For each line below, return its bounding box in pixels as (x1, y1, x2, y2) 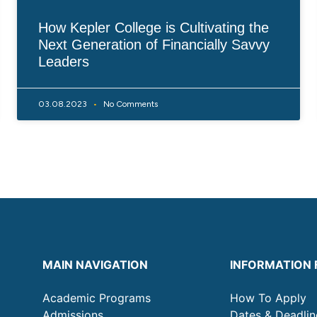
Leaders (38, 53, 89, 69)
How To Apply (229, 290, 306, 305)
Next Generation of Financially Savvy (38, 36, 270, 52)
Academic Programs (42, 290, 151, 305)
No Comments (101, 98, 158, 109)
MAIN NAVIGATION (42, 257, 149, 272)
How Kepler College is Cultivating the (38, 19, 269, 35)
